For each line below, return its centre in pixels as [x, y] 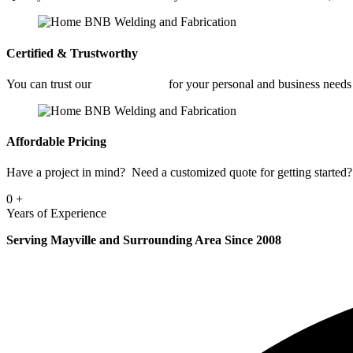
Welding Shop [130, 84]
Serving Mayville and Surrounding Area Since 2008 [144, 240]
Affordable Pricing [56, 142]
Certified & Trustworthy [72, 53]
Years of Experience [56, 214]
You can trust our [50, 84]
